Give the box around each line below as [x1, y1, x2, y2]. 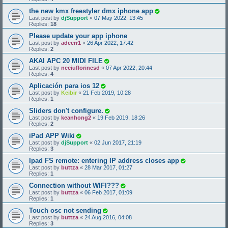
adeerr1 [61, 40, 81, 46]
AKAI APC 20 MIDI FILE [29, 57, 103, 65]
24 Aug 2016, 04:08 [84, 214, 132, 221]
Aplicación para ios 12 [29, 82, 99, 90]
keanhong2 [61, 115, 91, 121]
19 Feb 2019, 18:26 [97, 115, 145, 121]
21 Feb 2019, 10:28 [83, 90, 131, 96]
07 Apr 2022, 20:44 [106, 65, 152, 71]
